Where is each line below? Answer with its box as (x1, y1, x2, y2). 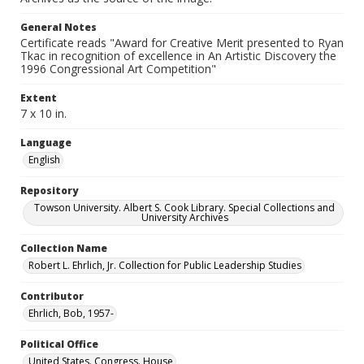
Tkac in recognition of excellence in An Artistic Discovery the (20, 48, 336, 63)
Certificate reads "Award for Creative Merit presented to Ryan (20, 35, 344, 50)
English (28, 153, 60, 167)
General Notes (20, 20, 97, 34)
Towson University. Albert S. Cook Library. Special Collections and (34, 201, 335, 214)
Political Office (20, 337, 98, 351)
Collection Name (20, 241, 107, 255)
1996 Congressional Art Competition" (20, 61, 216, 76)
